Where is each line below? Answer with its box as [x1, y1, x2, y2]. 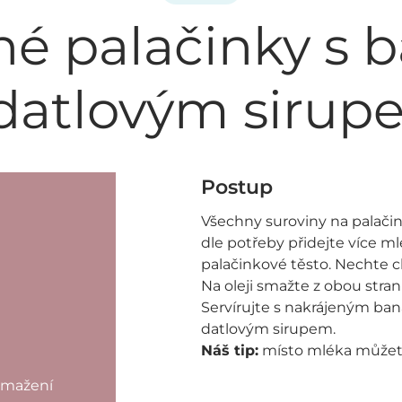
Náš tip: [201, 342, 258, 359]
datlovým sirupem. [201, 320, 336, 337]
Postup [201, 175, 273, 199]
